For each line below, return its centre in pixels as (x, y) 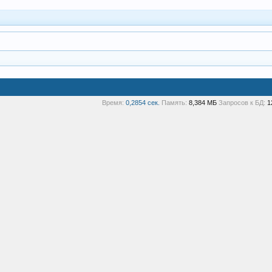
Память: (174, 103)
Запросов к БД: (242, 103)
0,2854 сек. (142, 103)
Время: (113, 103)
